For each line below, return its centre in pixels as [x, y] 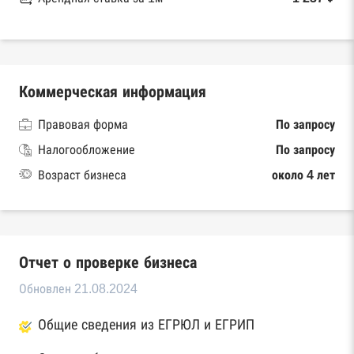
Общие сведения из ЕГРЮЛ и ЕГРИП [146, 325]
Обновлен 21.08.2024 [78, 289]
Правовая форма [83, 124]
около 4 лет [303, 175]
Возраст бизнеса [82, 175]
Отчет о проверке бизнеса [108, 262]
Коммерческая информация [113, 92]
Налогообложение [87, 150]
